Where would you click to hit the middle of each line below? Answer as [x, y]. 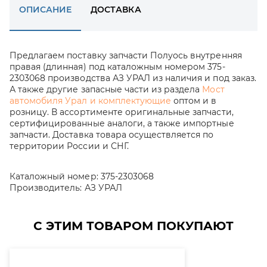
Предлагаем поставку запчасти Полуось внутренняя [126, 55]
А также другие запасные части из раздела [106, 89]
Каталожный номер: [54, 176]
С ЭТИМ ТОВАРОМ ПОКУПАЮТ [133, 226]
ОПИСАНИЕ [46, 10]
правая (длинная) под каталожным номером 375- [117, 67]
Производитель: [46, 188]
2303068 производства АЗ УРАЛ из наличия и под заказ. [133, 78]
